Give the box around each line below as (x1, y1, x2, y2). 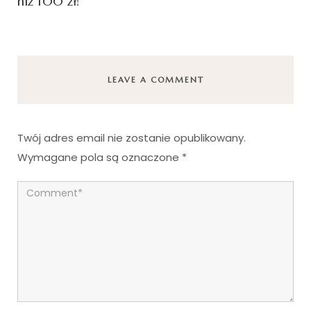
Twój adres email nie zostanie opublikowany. (17, 131, 246, 146)
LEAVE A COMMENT (107, 75, 204, 85)
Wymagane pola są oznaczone (17, 150, 182, 165)
